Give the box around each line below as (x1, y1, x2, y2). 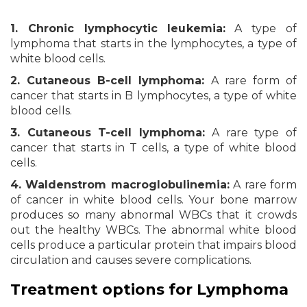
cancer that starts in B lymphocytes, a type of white (10, 89, 297, 102)
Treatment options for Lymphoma (10, 280, 288, 299)
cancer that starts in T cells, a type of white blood (10, 141, 297, 154)
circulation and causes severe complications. (10, 254, 251, 267)
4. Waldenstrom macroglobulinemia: (10, 178, 230, 191)
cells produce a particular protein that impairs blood (10, 238, 297, 251)
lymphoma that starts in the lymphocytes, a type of (10, 37, 297, 50)
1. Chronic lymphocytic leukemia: (10, 22, 225, 35)
